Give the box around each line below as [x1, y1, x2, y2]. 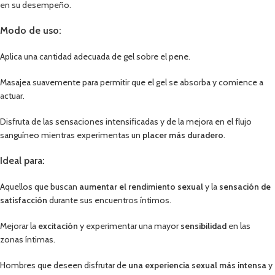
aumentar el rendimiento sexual [79, 180, 203, 192]
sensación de [219, 180, 271, 192]
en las [227, 220, 250, 231]
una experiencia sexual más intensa [128, 259, 266, 271]
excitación [38, 220, 78, 231]
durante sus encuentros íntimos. [47, 194, 171, 206]
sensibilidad [180, 220, 227, 231]
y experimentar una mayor [78, 220, 180, 231]
